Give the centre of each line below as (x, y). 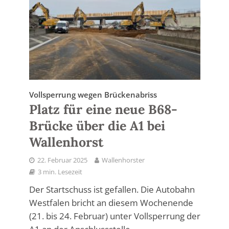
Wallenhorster (123, 161)
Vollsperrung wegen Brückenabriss (93, 95)
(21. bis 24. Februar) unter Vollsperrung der (114, 216)
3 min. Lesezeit (60, 172)
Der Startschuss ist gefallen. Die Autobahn (112, 190)
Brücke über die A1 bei (97, 126)
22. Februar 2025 (62, 161)
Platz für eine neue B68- (103, 110)
